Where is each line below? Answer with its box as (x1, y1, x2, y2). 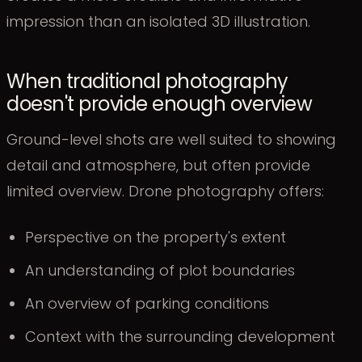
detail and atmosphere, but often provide (6, 155, 310, 176)
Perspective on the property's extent (25, 227, 287, 248)
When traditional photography (6, 67, 288, 95)
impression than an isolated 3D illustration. (6, 11, 310, 32)
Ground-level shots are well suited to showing (6, 129, 336, 150)
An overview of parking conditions (25, 293, 270, 314)
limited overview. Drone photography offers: (6, 181, 324, 202)
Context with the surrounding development (25, 326, 336, 347)
